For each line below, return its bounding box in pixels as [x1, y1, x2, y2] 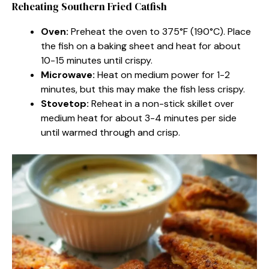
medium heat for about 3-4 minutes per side [41, 111, 237, 124]
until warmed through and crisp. [41, 125, 180, 139]
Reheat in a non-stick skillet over [89, 97, 234, 110]
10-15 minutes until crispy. [41, 53, 153, 67]
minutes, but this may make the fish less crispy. [41, 82, 245, 95]
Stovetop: [41, 97, 89, 110]
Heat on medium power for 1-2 [95, 68, 230, 81]
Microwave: [41, 68, 95, 81]
